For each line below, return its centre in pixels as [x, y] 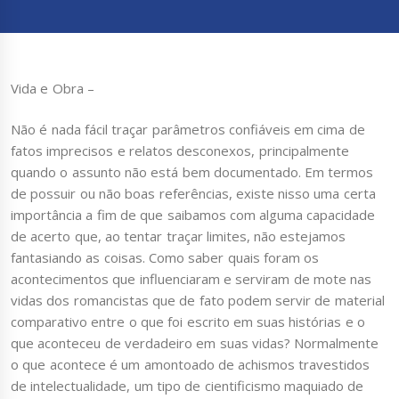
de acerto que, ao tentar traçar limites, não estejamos [179, 236]
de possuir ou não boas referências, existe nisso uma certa [193, 194]
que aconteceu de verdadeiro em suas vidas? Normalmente [195, 343]
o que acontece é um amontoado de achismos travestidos [191, 365]
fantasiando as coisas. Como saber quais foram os [165, 258]
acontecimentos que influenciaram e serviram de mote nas [191, 279]
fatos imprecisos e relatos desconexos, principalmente [180, 151]
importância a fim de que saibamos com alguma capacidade [193, 215]
